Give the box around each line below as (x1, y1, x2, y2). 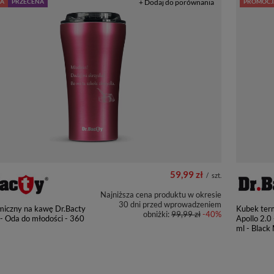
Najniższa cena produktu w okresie (100, 190, 221, 199)
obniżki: (143, 209, 171, 219)
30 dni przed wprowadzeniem (119, 199, 221, 209)
